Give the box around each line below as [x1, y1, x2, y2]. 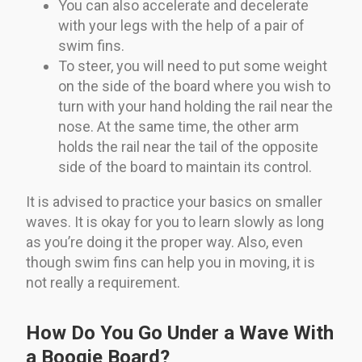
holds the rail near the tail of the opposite [58, 137, 318, 155]
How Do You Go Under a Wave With [26, 321, 334, 344]
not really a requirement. [26, 273, 180, 291]
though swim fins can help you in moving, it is [26, 253, 315, 271]
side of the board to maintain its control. [58, 158, 312, 175]
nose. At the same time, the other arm [58, 117, 299, 135]
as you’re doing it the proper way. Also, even [26, 233, 303, 250]
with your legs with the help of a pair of [58, 16, 305, 34]
